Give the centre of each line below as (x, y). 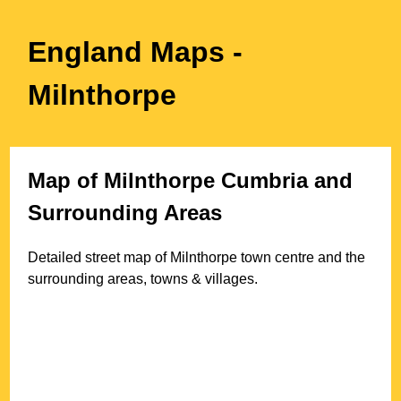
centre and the (319, 257)
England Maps (131, 52)
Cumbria (265, 180)
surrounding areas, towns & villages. (143, 278)
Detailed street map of (99, 257)
